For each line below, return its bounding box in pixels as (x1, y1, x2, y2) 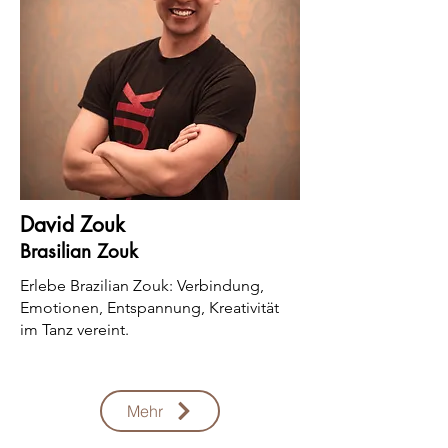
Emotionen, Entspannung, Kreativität (20, 298, 279, 317)
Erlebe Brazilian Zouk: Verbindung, (20, 276, 264, 295)
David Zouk (20, 211, 125, 238)
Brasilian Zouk (20, 239, 138, 264)
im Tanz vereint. (20, 320, 129, 339)
